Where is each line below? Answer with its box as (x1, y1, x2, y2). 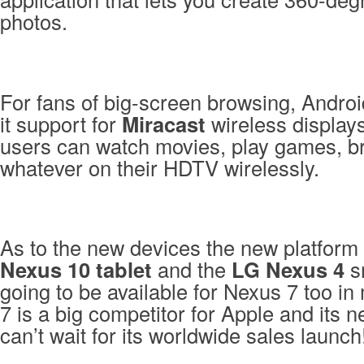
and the (152, 254, 232, 284)
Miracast (122, 108, 206, 139)
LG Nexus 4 (232, 254, 344, 285)
